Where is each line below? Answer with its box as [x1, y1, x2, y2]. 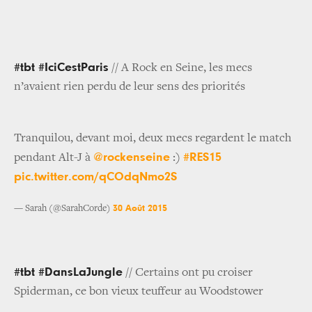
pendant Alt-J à [14, 152, 93, 165]
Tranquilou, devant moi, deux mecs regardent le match [14, 132, 292, 146]
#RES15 [183, 151, 221, 164]
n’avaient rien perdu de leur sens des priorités [14, 81, 245, 94]
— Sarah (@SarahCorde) [14, 204, 113, 214]
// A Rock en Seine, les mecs [109, 62, 252, 75]
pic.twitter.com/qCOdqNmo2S [14, 171, 177, 184]
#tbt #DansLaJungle [14, 266, 123, 279]
